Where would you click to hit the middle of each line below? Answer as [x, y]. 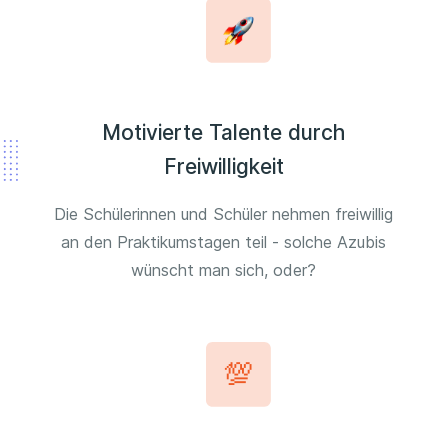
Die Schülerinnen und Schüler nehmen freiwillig [224, 214]
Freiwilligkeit [223, 167]
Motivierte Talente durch [224, 133]
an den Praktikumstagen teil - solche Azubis [224, 242]
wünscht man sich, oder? [224, 270]
